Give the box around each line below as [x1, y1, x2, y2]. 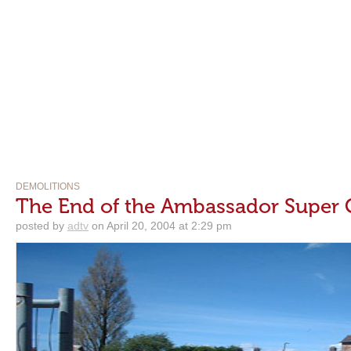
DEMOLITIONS [16, 181, 80, 192]
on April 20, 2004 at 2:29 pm [89, 219, 232, 232]
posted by [16, 219, 67, 232]
